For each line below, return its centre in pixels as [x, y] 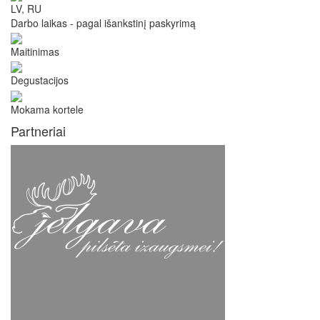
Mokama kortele [47, 109]
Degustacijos [40, 80]
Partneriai [38, 130]
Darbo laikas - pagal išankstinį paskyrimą [103, 22]
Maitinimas [35, 51]
